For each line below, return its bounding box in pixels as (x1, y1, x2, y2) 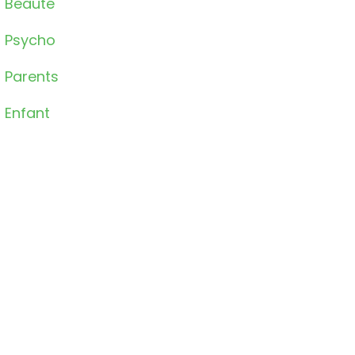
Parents (4, 67, 59, 87)
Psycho (4, 30, 55, 51)
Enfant (4, 103, 50, 124)
